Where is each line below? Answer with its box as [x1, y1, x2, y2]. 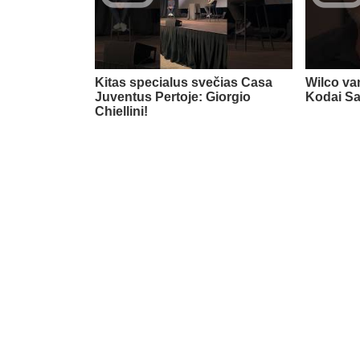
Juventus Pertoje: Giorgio [95, 90, 251, 104]
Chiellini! [95, 104, 148, 119]
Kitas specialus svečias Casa [95, 76, 272, 90]
